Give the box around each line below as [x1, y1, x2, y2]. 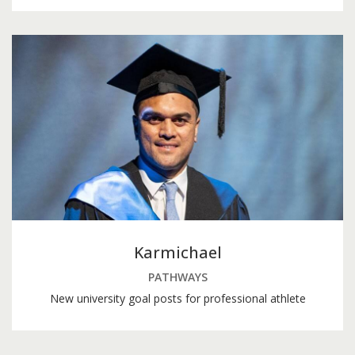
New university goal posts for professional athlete [49, 290, 306, 306]
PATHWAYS [147, 269, 208, 284]
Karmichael [133, 241, 222, 263]
